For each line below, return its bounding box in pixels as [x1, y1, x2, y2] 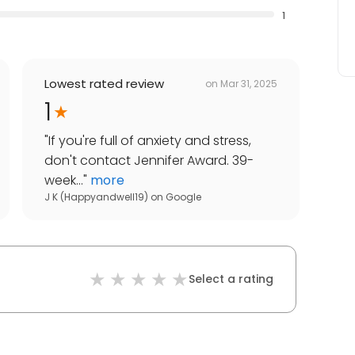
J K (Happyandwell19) [44, 190, 148, 204]
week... [44, 171, 83, 190]
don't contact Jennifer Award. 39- [44, 151, 254, 170]
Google [166, 190, 201, 204]
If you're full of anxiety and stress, [48, 132, 251, 151]
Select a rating [189, 271, 273, 288]
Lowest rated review [44, 75, 164, 93]
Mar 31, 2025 [220, 76, 277, 90]
